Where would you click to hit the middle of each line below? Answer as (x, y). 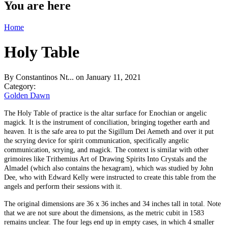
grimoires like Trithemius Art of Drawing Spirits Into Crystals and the (105, 159)
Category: (21, 86)
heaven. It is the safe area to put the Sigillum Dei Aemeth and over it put (109, 131)
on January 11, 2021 (107, 77)
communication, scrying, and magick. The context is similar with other (106, 150)
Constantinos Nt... (45, 77)
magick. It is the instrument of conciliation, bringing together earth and (107, 122)
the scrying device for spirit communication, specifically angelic (96, 140)
